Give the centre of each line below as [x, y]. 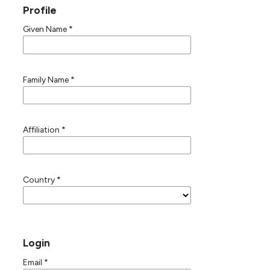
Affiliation [42, 130]
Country [39, 180]
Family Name [46, 79]
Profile [39, 10]
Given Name [46, 29]
